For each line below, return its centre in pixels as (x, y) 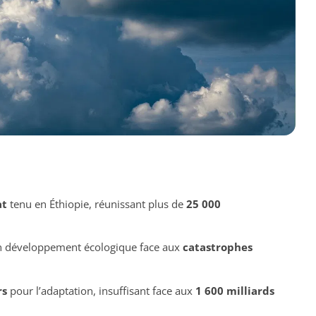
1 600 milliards (235, 290)
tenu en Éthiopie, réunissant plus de (96, 203)
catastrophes (217, 247)
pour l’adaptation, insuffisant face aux (101, 290)
